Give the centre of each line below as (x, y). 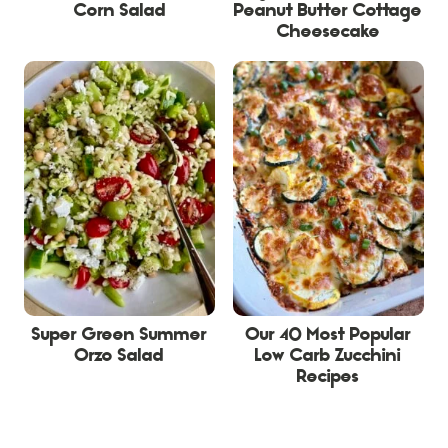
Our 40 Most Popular (328, 337)
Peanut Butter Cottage (328, 12)
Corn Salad (119, 12)
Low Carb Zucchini (328, 358)
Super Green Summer (120, 337)
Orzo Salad (120, 358)
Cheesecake (328, 33)
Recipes (328, 379)
